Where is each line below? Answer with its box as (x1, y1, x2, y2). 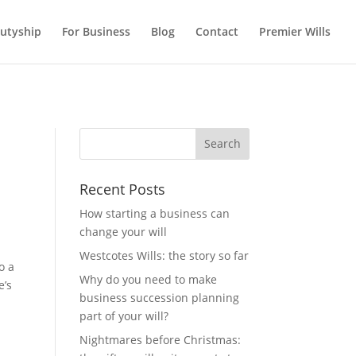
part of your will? (79, 308, 168, 323)
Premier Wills (259, 24, 331, 39)
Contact (195, 24, 238, 39)
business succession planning (79, 289, 239, 305)
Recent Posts (79, 179, 165, 199)
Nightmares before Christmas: (79, 331, 241, 347)
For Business (62, 24, 130, 39)
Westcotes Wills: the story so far (79, 247, 249, 263)
